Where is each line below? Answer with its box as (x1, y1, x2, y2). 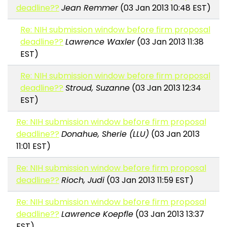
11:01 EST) (16, 140, 51, 153)
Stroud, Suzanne (65, 82, 130, 94)
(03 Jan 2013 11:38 (135, 36, 204, 48)
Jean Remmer (61, 2, 118, 14)
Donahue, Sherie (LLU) (61, 128, 149, 140)
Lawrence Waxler (65, 36, 135, 48)
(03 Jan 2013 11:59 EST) (104, 174, 194, 186)
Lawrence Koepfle (61, 208, 133, 220)
